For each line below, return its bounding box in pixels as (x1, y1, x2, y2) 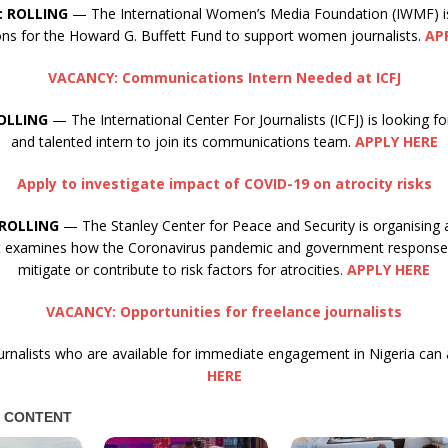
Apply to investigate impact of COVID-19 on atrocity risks (16, 174, 432, 194)
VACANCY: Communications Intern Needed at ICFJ (47, 68, 401, 88)
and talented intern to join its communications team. (10, 132, 355, 152)
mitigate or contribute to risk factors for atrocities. (18, 260, 348, 280)
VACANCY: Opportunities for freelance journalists (46, 302, 403, 322)
